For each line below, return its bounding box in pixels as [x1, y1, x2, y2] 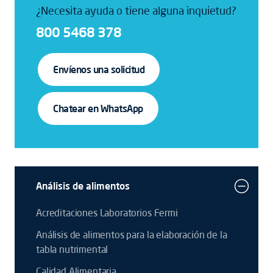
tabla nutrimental [36, 243, 108, 255]
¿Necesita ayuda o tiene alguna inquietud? [36, 4, 236, 17]
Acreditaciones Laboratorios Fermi [36, 207, 178, 219]
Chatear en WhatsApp [53, 102, 143, 115]
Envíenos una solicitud [53, 63, 145, 76]
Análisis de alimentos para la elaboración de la [36, 229, 227, 241]
